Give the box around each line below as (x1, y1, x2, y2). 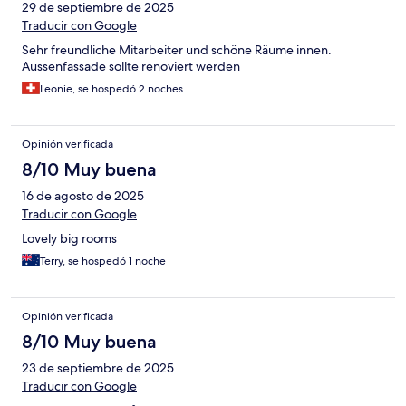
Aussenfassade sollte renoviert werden (22, 58, 240, 75)
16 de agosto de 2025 (22, 188, 144, 205)
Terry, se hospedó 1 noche (40, 254, 166, 269)
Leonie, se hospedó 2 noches (40, 82, 183, 97)
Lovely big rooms (22, 230, 117, 247)
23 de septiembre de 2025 (22, 360, 174, 377)
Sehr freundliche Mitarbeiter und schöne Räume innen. (22, 42, 332, 59)
